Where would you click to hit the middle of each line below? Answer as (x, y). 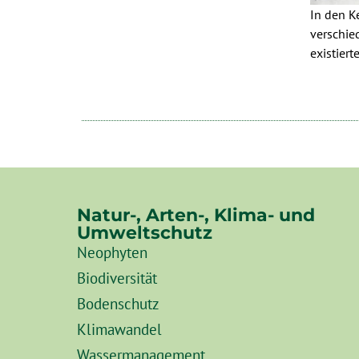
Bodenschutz (118, 304)
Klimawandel (119, 329)
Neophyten (112, 252)
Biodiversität (117, 278)
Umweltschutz (145, 233)
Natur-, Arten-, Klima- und (196, 215)
